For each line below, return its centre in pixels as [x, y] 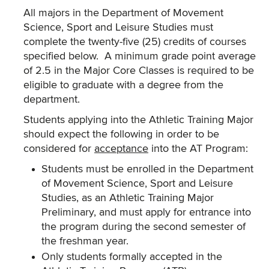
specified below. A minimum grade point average [140, 56]
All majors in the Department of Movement [123, 13]
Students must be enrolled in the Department [147, 169]
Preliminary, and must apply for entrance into [146, 213]
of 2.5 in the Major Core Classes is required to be [139, 71]
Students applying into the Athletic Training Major [138, 120]
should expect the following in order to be [121, 134]
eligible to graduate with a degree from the [123, 85]
